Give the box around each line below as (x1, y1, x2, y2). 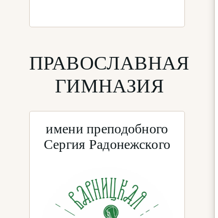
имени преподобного (46, 121, 168, 136)
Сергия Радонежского (43, 136, 171, 152)
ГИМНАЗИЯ (54, 74, 164, 97)
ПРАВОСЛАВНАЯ (29, 52, 190, 74)
